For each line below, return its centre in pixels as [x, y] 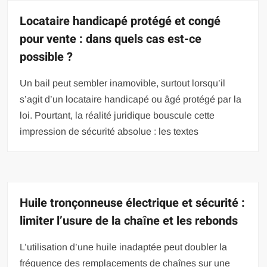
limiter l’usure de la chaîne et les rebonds [129, 221]
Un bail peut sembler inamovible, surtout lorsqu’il [123, 83]
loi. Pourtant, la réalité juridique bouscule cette [117, 116]
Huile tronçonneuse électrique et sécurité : [133, 203]
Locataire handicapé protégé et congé [120, 21]
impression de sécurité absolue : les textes [109, 132]
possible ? [46, 57]
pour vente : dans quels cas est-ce [111, 39]
